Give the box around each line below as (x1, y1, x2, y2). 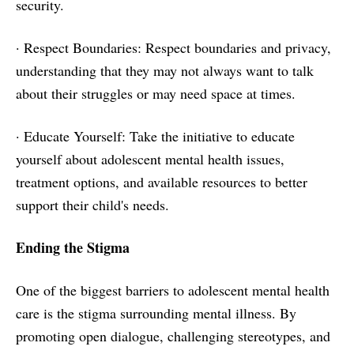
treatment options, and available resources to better (16, 172, 307, 191)
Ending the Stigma (16, 237, 130, 258)
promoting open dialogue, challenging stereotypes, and (16, 326, 330, 345)
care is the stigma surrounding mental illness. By (16, 303, 296, 322)
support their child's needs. (16, 195, 169, 214)
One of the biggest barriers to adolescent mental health (16, 281, 330, 299)
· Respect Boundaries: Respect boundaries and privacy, (16, 38, 331, 57)
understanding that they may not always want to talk (16, 61, 314, 80)
